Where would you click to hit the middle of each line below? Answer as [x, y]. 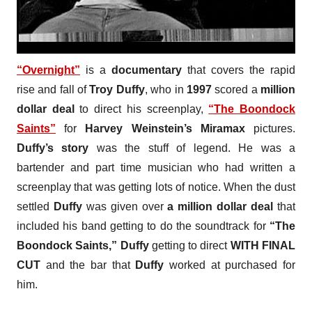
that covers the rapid [239, 70]
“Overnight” [48, 70]
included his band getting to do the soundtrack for [143, 226]
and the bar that [88, 265]
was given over [125, 206]
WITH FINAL [263, 245]
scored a [236, 89]
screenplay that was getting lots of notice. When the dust [156, 187]
